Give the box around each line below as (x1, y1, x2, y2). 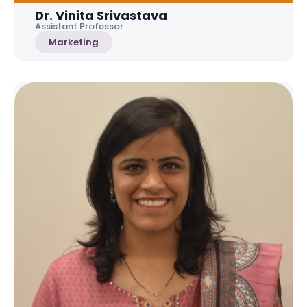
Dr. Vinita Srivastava (35, 6, 167, 24)
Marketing (49, 35, 99, 49)
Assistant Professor (35, 19, 123, 33)
